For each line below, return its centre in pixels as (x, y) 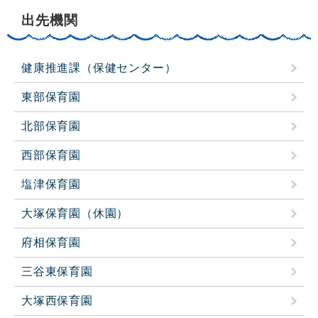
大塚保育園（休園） (75, 214)
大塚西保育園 (57, 301)
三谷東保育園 (57, 272)
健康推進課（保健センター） (99, 68)
